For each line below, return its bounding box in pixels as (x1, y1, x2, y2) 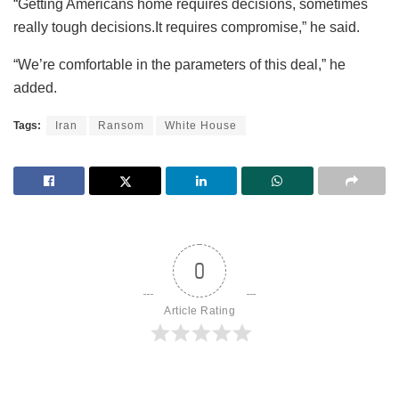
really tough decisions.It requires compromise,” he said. (13, 19, 360, 35)
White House (165, 118, 237, 132)
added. (13, 79, 57, 95)
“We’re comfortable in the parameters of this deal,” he (13, 56, 346, 72)
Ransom (98, 118, 144, 132)
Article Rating (164, 304, 235, 317)
